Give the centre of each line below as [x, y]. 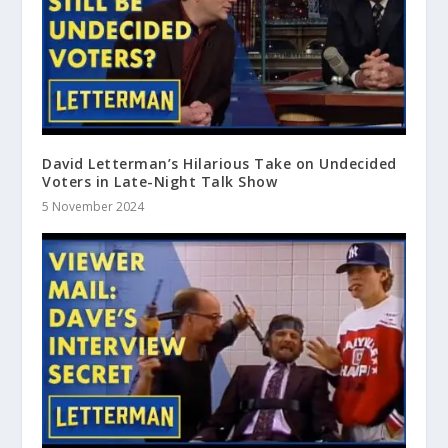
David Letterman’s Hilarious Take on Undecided [219, 164]
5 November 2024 [93, 207]
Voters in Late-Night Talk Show [160, 182]
